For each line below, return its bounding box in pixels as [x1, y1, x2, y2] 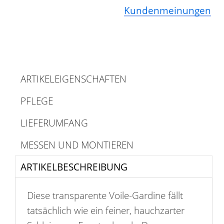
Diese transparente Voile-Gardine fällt [26, 188, 183, 202]
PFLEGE [20, 93, 53, 107]
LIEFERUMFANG [20, 115, 88, 129]
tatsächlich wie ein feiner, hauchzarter [26, 203, 184, 217]
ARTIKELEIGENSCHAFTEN [20, 71, 126, 85]
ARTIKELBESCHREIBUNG [20, 159, 127, 173]
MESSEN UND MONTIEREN [20, 137, 133, 151]
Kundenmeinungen [123, 3, 211, 17]
